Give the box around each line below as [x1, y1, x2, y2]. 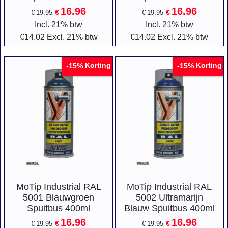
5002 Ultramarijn [135, 192, 203, 203]
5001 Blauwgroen [23, 192, 95, 203]
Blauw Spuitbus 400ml [124, 203, 215, 213]
